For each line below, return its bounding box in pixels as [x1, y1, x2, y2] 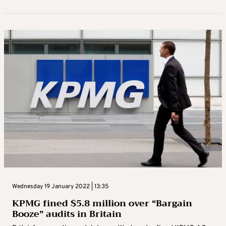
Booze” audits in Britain [12, 205, 122, 222]
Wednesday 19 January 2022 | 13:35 [12, 182, 108, 191]
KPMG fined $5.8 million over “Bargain [12, 195, 192, 211]
